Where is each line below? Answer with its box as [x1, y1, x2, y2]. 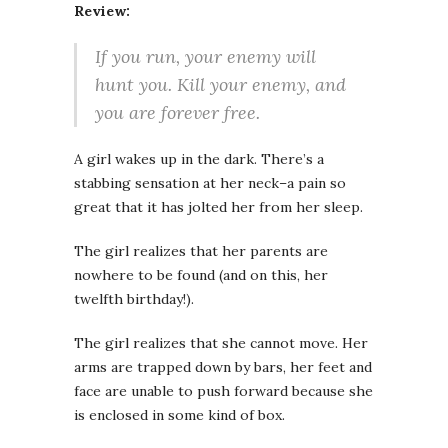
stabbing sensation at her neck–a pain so [74, 174, 346, 193]
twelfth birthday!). [74, 290, 194, 309]
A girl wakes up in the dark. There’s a [74, 150, 324, 169]
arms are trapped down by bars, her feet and [74, 358, 372, 377]
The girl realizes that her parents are [74, 242, 328, 261]
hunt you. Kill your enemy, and [95, 73, 346, 97]
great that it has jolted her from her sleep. [74, 198, 363, 217]
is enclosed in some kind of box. [74, 406, 285, 425]
